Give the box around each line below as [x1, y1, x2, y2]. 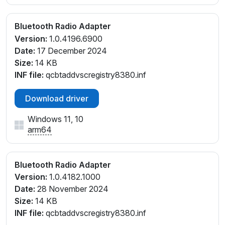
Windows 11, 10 [28, 114, 83, 124]
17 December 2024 [35, 45, 107, 56]
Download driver [25, 93, 88, 103]
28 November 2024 [35, 184, 108, 194]
